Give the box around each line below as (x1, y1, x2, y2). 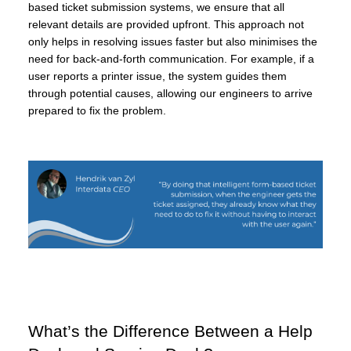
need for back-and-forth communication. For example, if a (28, 52, 314, 65)
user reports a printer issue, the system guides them (28, 69, 287, 82)
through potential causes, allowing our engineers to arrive (28, 86, 313, 100)
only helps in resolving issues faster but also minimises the (28, 34, 317, 48)
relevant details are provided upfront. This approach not (28, 17, 304, 31)
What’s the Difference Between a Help (28, 322, 313, 342)
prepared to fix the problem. (28, 103, 166, 117)
